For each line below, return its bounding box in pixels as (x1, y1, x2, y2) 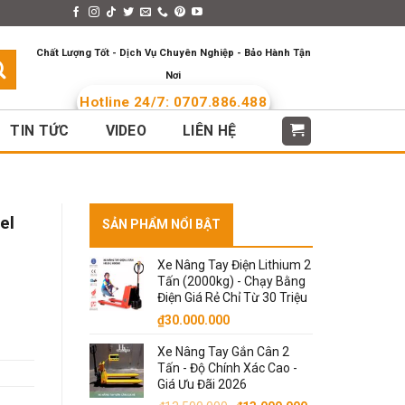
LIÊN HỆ (183, 122, 237, 139)
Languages (223, 5, 283, 20)
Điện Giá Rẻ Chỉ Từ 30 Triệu (156, 290, 307, 305)
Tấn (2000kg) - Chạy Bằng (156, 274, 306, 288)
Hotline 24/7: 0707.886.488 (80, 94, 268, 110)
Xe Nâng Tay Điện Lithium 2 (156, 258, 311, 272)
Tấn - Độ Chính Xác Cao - (156, 361, 297, 375)
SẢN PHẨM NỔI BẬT (101, 217, 221, 231)
